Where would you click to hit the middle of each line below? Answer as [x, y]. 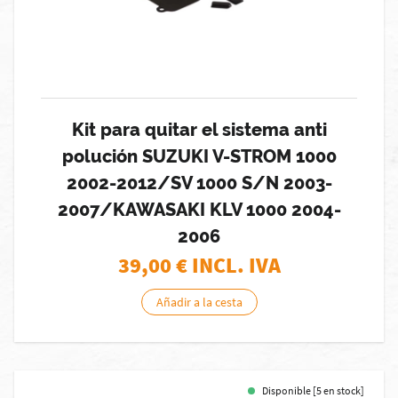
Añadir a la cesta [199, 302]
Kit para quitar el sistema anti [199, 130]
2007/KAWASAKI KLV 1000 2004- [199, 210]
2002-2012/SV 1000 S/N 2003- [199, 183]
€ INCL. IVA [228, 265]
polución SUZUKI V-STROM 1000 [199, 156]
